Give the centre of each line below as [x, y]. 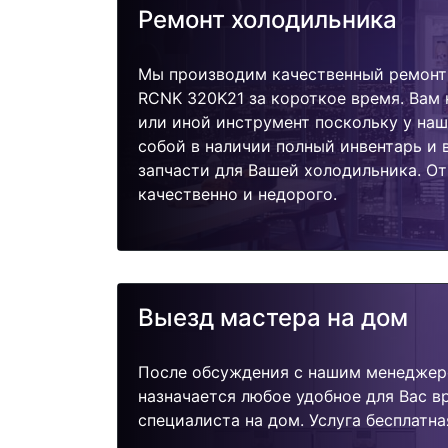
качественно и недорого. [237, 193]
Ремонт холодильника [267, 19]
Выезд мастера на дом [273, 318]
